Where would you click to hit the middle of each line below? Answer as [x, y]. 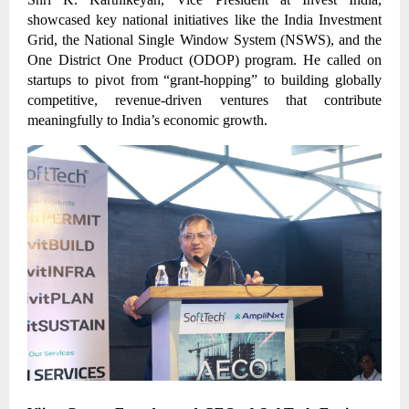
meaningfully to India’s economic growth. [147, 120]
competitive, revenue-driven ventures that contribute [204, 100]
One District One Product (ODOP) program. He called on [204, 59]
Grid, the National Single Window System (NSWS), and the [204, 39]
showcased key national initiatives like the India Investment [204, 19]
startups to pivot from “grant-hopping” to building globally [204, 79]
